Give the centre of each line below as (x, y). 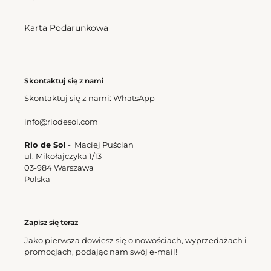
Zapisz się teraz (51, 223)
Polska (39, 179)
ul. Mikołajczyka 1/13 (63, 156)
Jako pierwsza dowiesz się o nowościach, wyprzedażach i (135, 240)
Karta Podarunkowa (66, 28)
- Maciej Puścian (102, 145)
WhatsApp (134, 98)
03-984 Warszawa (59, 168)
